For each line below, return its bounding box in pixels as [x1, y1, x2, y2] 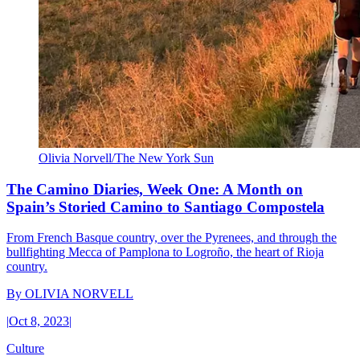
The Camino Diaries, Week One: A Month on [6, 180, 303, 198]
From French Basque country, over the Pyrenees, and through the [6, 231, 337, 245]
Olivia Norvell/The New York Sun [39, 151, 214, 165]
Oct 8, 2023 [9, 314, 69, 329]
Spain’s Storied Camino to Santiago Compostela [6, 198, 325, 215]
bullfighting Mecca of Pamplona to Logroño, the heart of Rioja [6, 245, 324, 260]
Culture [6, 342, 44, 356]
